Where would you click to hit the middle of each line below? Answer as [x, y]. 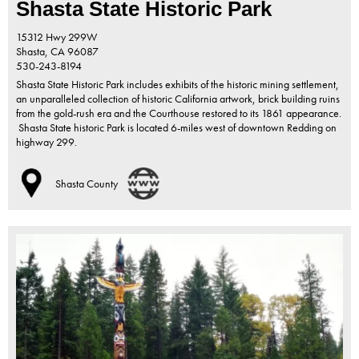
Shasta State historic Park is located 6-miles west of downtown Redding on [176, 128]
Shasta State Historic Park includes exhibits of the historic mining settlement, [177, 85]
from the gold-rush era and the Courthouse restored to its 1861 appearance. [179, 113]
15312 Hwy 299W [56, 37]
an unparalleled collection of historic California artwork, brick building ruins [178, 99]
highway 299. [46, 142]
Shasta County [87, 184]
